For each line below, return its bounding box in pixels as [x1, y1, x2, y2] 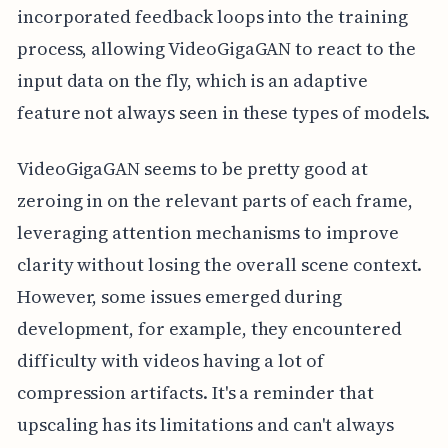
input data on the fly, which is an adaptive [16, 68, 368, 94]
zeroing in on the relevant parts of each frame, [16, 188, 413, 214]
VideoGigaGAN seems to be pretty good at [16, 156, 368, 182]
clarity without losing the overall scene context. [16, 252, 423, 278]
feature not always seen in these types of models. [16, 100, 431, 126]
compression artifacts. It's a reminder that [16, 380, 374, 406]
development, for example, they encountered [16, 316, 402, 342]
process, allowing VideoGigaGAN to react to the [16, 36, 416, 62]
